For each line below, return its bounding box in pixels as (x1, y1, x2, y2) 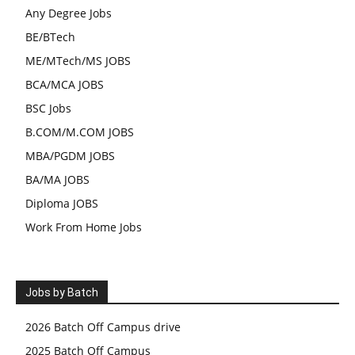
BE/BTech (25, 29, 75, 45)
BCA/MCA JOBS (25, 77, 104, 93)
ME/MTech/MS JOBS (25, 53, 131, 69)
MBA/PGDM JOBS (25, 148, 115, 164)
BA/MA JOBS (25, 172, 90, 188)
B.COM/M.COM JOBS (25, 124, 134, 140)
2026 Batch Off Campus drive (25, 319, 181, 335)
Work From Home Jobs (25, 219, 142, 235)
